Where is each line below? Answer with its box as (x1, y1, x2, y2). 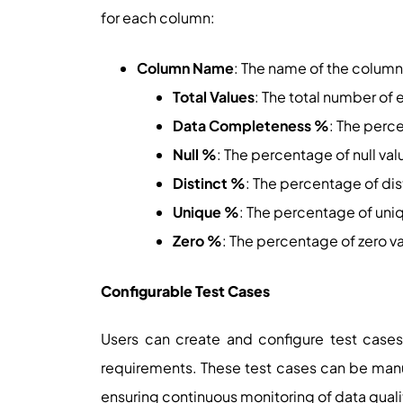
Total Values (173, 86, 255, 106)
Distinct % (173, 173, 246, 193)
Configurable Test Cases (101, 281, 270, 300)
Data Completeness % (173, 115, 329, 135)
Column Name (137, 58, 234, 77)
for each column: (101, 7, 215, 27)
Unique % (173, 201, 239, 221)
